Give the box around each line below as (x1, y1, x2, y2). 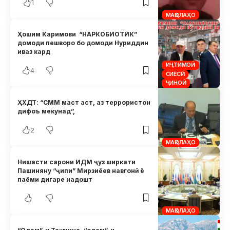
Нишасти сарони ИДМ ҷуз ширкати (17, 158, 136, 166)
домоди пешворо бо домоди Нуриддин (17, 39, 149, 47)
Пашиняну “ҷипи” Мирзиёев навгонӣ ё (17, 166, 145, 175)
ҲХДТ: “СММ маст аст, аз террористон (17, 99, 151, 107)
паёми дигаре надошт (17, 175, 93, 183)
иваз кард (17, 48, 51, 56)
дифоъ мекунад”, (17, 107, 75, 116)
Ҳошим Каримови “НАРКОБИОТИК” (17, 30, 138, 39)
